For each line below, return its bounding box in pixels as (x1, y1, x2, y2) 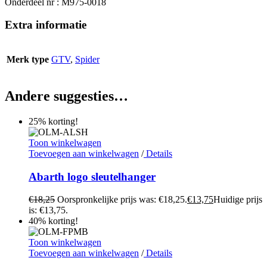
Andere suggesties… (5, 88, 128, 104)
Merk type (7, 54, 49, 65)
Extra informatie (5, 18, 86, 32)
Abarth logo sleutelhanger (29, 170, 156, 183)
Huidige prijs (213, 194, 262, 205)
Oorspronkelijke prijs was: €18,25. (57, 194, 187, 205)
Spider (75, 54, 100, 65)
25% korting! (29, 116, 78, 126)
